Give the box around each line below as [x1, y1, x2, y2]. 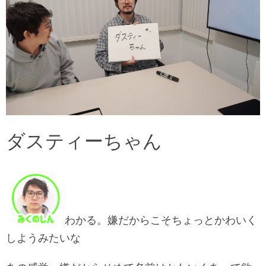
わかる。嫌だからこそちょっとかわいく [65, 214, 257, 227]
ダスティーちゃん [6, 129, 162, 153]
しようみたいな [6, 232, 81, 245]
